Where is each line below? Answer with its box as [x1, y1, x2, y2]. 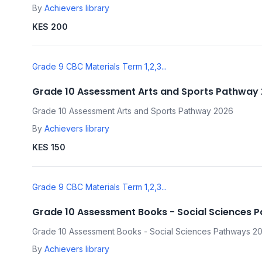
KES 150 [32, 142, 65, 153]
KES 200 [32, 22, 68, 32]
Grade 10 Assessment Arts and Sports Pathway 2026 [32, 106, 233, 116]
